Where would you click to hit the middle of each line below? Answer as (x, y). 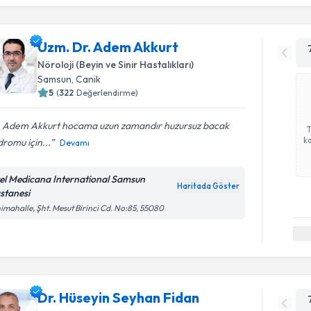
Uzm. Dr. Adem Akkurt (108, 47)
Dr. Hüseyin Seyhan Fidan (119, 297)
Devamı (75, 142)
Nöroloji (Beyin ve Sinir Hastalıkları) (116, 64)
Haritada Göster (209, 186)
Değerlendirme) (108, 92)
